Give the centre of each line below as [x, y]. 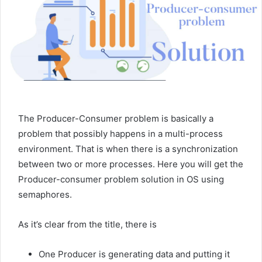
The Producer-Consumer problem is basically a [116, 118]
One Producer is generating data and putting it [134, 254]
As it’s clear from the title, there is [87, 224]
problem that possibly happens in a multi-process [120, 133]
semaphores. [45, 194]
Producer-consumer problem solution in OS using [121, 179]
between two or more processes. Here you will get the [131, 164]
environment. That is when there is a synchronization [128, 149]
